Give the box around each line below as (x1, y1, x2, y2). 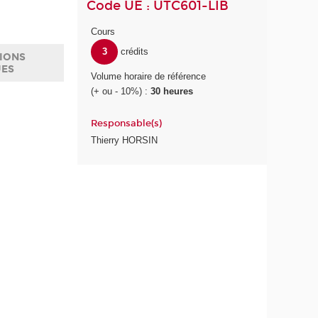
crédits (120, 46, 148, 57)
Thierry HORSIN (91, 134, 158, 146)
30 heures (150, 86, 194, 97)
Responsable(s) (91, 118, 163, 130)
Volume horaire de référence (91, 71, 207, 82)
